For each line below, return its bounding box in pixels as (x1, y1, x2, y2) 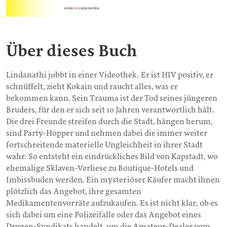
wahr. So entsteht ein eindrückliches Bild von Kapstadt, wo (6, 152, 218, 162)
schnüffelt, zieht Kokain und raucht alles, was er (6, 82, 178, 92)
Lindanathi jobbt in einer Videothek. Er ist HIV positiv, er (6, 70, 213, 80)
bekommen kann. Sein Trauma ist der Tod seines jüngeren (6, 94, 217, 103)
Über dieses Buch (6, 42, 137, 60)
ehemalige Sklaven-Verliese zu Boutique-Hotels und (6, 164, 194, 173)
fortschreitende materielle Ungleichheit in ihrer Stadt (6, 140, 203, 150)
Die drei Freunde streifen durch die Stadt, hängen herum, (6, 117, 213, 127)
